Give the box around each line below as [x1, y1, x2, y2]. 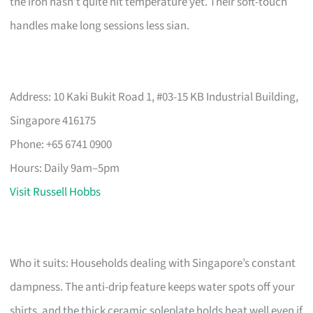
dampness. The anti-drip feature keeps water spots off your [10, 278, 296, 296]
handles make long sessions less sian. [10, 17, 190, 34]
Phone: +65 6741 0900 [10, 136, 112, 153]
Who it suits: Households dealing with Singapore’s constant [10, 254, 296, 272]
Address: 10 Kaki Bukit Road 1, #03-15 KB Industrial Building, [10, 88, 299, 105]
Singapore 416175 [10, 112, 96, 129]
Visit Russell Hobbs [10, 183, 101, 201]
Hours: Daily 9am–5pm [10, 159, 120, 177]
